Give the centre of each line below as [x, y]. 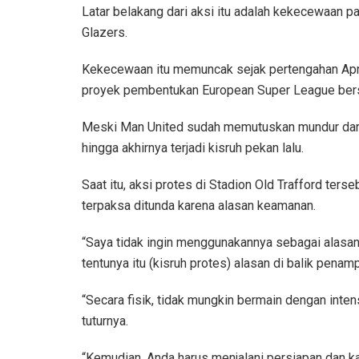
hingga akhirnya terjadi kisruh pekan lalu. [193, 147]
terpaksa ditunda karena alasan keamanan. [199, 205]
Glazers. [105, 32]
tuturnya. [105, 321]
